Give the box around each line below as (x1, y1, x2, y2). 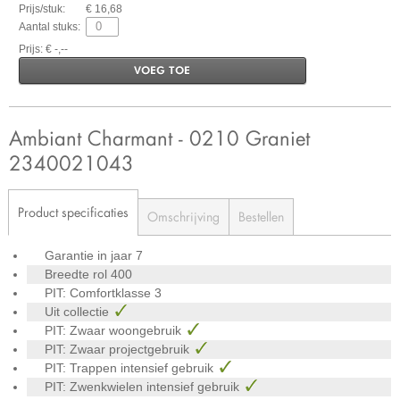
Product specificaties (18, 203, 129, 221)
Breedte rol (45, 266, 111, 281)
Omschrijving (147, 207, 220, 225)
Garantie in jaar (45, 247, 136, 262)
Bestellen (238, 207, 284, 225)
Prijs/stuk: (18, 2, 65, 15)
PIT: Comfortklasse (45, 285, 154, 300)
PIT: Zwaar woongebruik (45, 322, 185, 337)
